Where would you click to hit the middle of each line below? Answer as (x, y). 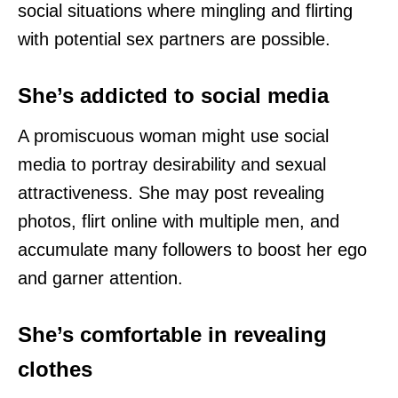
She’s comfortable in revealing (172, 335)
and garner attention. (100, 279)
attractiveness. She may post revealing (171, 193)
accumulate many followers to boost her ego (192, 250)
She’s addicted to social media (173, 96)
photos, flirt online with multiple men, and (179, 222)
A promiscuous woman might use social (173, 136)
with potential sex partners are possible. (174, 40)
